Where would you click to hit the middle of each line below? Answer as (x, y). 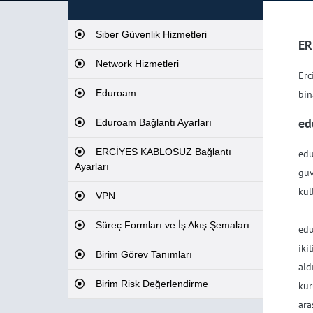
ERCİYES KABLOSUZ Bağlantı (163, 152)
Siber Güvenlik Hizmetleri (151, 34)
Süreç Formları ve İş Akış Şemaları (173, 225)
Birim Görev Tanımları (144, 254)
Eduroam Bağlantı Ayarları (154, 122)
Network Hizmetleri (137, 64)
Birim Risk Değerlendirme (152, 284)
